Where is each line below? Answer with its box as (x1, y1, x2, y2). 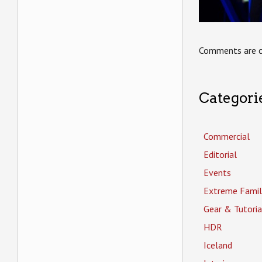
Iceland (204, 239, 232, 251)
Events (204, 167, 231, 179)
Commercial (204, 130, 250, 143)
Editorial (204, 149, 237, 161)
